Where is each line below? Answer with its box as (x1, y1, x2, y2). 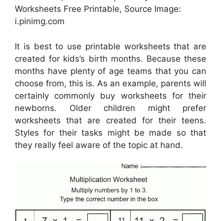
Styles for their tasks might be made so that (15, 127, 206, 138)
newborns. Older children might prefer (15, 103, 206, 113)
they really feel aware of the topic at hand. (15, 140, 183, 150)
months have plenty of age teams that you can (15, 66, 206, 76)
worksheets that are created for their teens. (15, 115, 206, 125)
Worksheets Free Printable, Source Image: (15, 4, 181, 14)
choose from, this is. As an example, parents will (15, 78, 206, 88)
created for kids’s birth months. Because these (15, 53, 206, 64)
